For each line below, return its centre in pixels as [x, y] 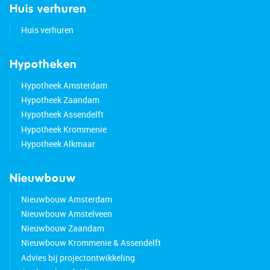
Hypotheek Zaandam [60, 100]
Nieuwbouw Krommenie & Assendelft [91, 243]
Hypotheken [43, 64]
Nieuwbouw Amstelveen [66, 214]
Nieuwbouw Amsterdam [66, 199]
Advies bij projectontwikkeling [78, 258]
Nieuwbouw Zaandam [62, 228]
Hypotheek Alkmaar [58, 144]
